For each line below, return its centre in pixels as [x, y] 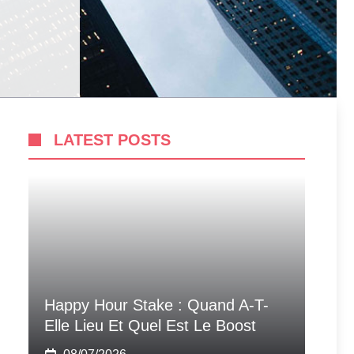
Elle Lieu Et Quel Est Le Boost [150, 326]
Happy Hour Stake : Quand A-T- [156, 305]
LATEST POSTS [112, 140]
